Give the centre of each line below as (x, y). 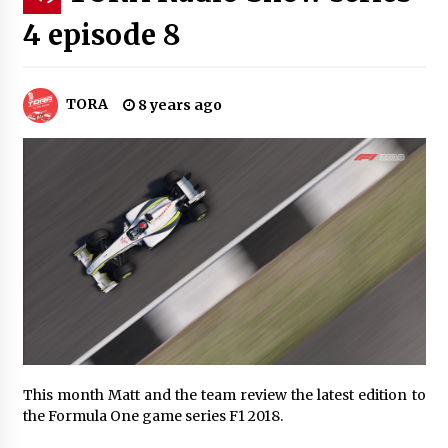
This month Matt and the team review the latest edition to (224, 394)
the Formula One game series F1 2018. (152, 415)
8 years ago (178, 104)
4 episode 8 (101, 34)
